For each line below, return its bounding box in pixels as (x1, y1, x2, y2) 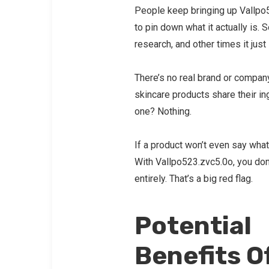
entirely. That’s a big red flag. (134, 172, 258, 184)
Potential (134, 210, 252, 240)
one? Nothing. (134, 105, 194, 117)
